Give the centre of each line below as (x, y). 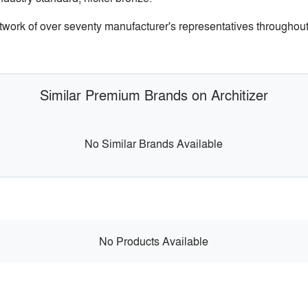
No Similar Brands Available (154, 143)
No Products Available (154, 241)
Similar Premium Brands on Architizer (154, 94)
